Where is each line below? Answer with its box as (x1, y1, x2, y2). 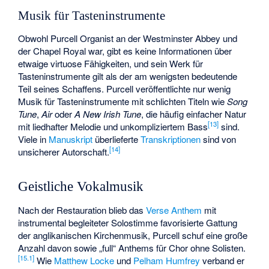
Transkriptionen (141, 132, 201, 145)
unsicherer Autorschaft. (18, 145, 110, 158)
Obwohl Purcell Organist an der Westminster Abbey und (18, 31, 238, 44)
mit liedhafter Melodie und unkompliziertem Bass (18, 119, 208, 133)
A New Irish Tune (74, 107, 142, 120)
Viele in (18, 132, 49, 145)
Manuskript (49, 132, 93, 145)
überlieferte (92, 132, 141, 145)
